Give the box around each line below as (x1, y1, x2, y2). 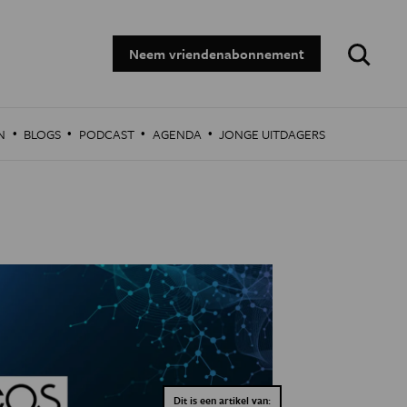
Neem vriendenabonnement (129, 44, 304, 64)
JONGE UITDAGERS (219, 124, 326, 144)
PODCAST (78, 124, 134, 144)
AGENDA (152, 124, 202, 144)
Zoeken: (339, 33, 385, 53)
